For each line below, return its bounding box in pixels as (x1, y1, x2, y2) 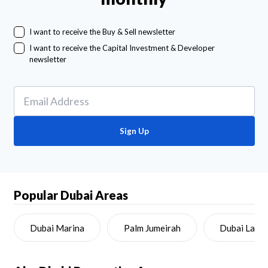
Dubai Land (220, 222, 265, 233)
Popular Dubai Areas (13, 188, 128, 203)
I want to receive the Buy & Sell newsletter (29, 27, 175, 37)
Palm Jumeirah (123, 222, 181, 233)
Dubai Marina (29, 222, 84, 233)
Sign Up (119, 126, 149, 136)
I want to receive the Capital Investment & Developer (29, 42, 215, 53)
